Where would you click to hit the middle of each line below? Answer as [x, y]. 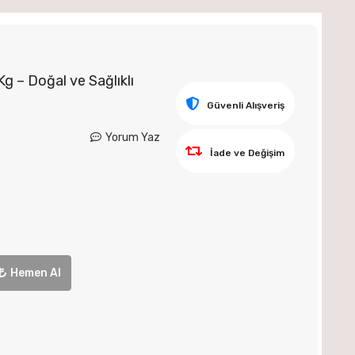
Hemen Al [36, 273]
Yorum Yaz [132, 137]
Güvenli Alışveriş [246, 105]
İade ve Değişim [248, 153]
